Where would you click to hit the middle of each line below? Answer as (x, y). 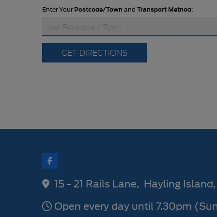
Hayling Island (178, 183)
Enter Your (58, 9)
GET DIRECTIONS (94, 52)
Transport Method (164, 9)
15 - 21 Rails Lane (95, 183)
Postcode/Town (98, 9)
